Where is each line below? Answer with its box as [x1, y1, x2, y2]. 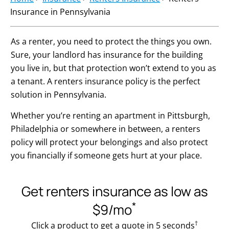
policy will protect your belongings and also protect [11, 136, 208, 148]
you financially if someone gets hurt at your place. [11, 150, 202, 161]
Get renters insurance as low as [21, 182, 208, 200]
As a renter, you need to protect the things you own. [11, 36, 212, 47]
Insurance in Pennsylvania [10, 6, 110, 17]
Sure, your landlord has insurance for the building [11, 49, 203, 60]
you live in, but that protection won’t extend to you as [11, 62, 216, 74]
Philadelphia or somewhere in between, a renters [11, 123, 200, 134]
